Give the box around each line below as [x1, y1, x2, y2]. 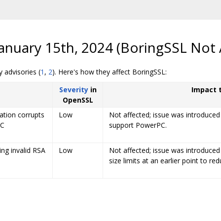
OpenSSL [62, 95, 93, 105]
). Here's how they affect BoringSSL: [52, 67, 167, 76]
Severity [59, 84, 88, 94]
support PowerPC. [109, 120, 167, 130]
